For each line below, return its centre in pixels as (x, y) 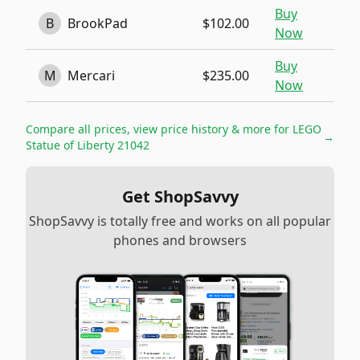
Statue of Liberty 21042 (88, 145)
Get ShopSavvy (180, 196)
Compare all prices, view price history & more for (159, 129)
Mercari (91, 76)
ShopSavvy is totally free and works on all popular (180, 221)
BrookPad (98, 23)
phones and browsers (180, 240)
